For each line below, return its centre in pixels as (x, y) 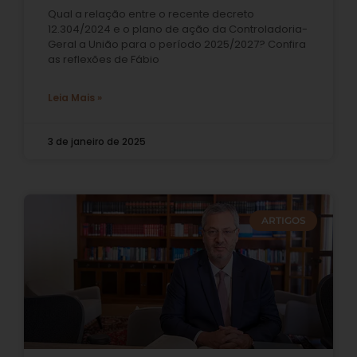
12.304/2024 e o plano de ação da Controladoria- (178, 29)
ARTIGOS (283, 220)
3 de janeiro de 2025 (97, 141)
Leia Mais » (75, 97)
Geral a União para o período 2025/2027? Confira (177, 44)
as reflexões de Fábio (104, 59)
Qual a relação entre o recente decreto (151, 14)
